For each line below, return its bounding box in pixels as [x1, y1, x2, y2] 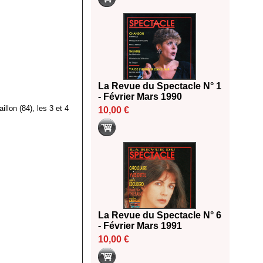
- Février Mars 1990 [98, 92, 182, 102]
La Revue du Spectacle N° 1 [98, 81, 221, 92]
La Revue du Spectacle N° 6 [98, 210, 221, 221]
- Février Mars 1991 [98, 221, 182, 231]
